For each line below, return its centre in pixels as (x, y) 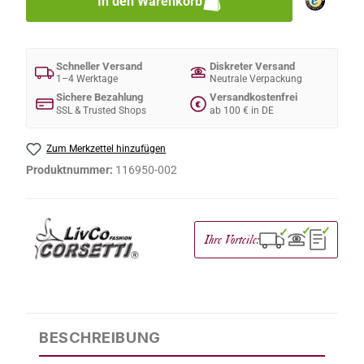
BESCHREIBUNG (100, 337)
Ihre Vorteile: (232, 239)
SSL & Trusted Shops (101, 110)
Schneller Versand (99, 66)
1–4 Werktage (87, 79)
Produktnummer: (71, 169)
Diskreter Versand (252, 66)
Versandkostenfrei (253, 97)
